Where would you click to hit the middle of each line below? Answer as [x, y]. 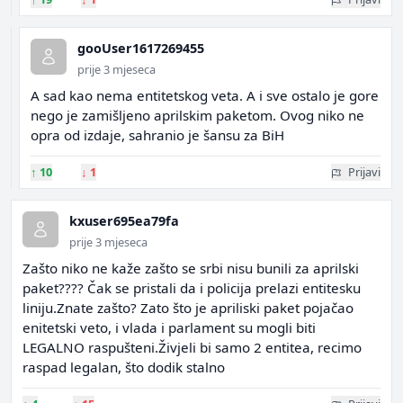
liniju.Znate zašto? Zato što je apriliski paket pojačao [188, 308]
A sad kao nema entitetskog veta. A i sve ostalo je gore [205, 95]
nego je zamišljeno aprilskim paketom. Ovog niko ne [197, 115]
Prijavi [364, 172]
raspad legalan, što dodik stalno [124, 367]
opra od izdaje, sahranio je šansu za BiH [157, 135]
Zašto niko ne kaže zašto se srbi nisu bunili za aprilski [191, 268]
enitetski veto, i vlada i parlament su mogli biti [169, 327]
